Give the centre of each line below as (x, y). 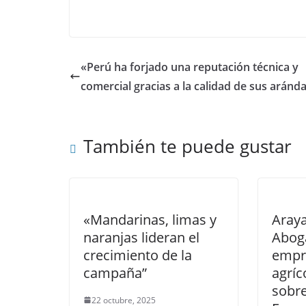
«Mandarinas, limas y (150, 219)
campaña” (115, 273)
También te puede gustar (187, 146)
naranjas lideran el (141, 237)
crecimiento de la (138, 255)
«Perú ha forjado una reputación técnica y (190, 67)
